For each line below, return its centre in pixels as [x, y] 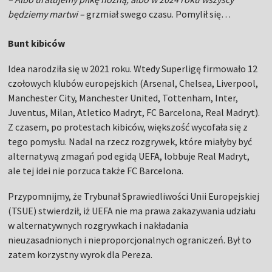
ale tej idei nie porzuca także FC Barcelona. [96, 170]
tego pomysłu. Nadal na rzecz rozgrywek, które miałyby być [130, 141]
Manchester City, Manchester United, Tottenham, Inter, [123, 97]
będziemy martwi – [46, 14]
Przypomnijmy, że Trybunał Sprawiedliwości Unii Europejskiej [134, 196]
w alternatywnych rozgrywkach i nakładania [98, 225]
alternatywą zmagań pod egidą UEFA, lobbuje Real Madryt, [129, 156]
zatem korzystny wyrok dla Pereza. [80, 254]
